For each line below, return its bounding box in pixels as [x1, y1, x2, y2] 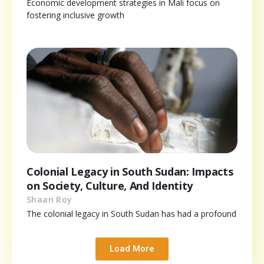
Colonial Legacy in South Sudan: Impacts [27, 164, 233, 179]
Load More [110, 243, 154, 254]
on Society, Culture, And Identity [27, 178, 193, 193]
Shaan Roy [27, 193, 72, 205]
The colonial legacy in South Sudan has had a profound [27, 207, 236, 219]
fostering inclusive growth [27, 9, 124, 21]
